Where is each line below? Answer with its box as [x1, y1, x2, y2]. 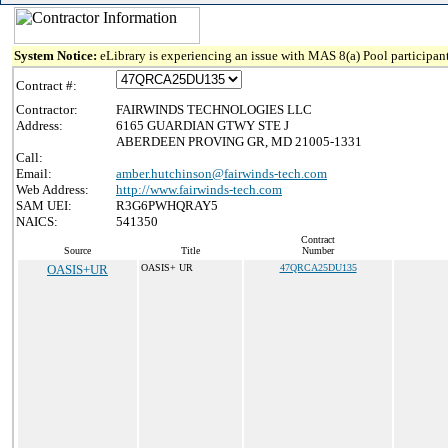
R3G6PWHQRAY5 [116, 198, 218, 213]
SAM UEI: [16, 198, 72, 213]
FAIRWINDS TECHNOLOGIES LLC [116, 102, 312, 117]
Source [64, 245, 91, 256]
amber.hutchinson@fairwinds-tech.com [116, 166, 327, 181]
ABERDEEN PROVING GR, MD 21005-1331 [116, 134, 362, 149]
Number [302, 245, 334, 256]
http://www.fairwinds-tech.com [116, 182, 282, 197]
